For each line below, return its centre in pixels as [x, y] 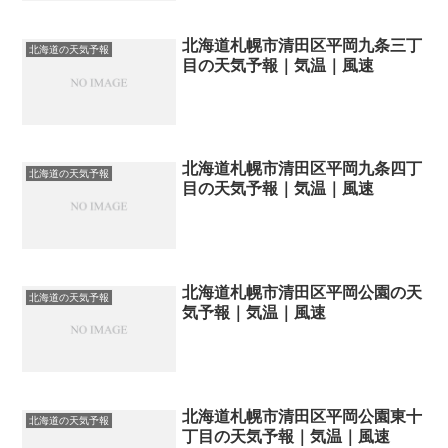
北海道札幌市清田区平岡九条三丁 [302, 45]
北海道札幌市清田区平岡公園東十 [302, 416]
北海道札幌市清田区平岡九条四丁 [302, 169]
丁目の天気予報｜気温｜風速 [286, 436]
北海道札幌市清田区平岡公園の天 [302, 293]
